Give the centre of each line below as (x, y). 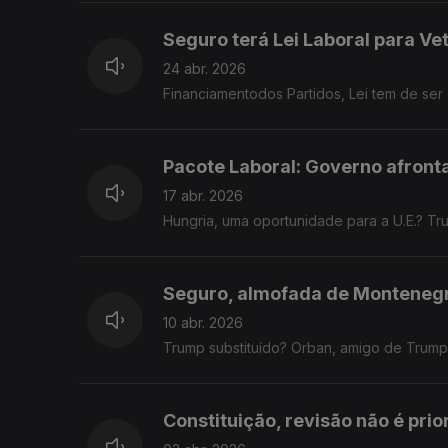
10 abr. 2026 (203, 323)
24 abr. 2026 (204, 69)
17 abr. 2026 (203, 196)
